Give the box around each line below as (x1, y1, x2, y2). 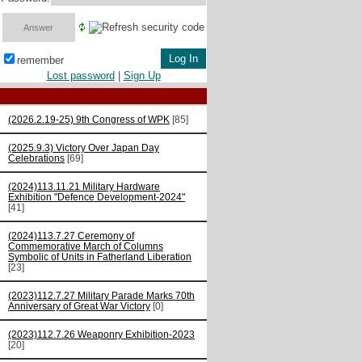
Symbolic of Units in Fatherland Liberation (8, 251, 192, 263)
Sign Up (123, 69, 161, 82)
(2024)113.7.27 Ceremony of (8, 230, 134, 242)
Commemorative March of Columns (8, 241, 163, 252)
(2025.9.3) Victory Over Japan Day (8, 142, 159, 154)
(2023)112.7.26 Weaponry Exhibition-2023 (8, 329, 195, 340)
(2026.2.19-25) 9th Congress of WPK (8, 114, 170, 125)
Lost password (46, 69, 115, 82)
